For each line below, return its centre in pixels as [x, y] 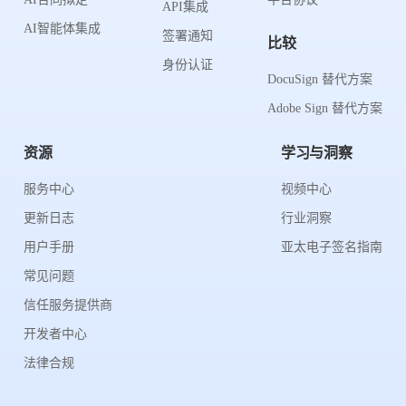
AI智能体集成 [62, 29]
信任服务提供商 [68, 305]
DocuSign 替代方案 [320, 79]
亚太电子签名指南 [332, 247]
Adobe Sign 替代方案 [325, 108]
